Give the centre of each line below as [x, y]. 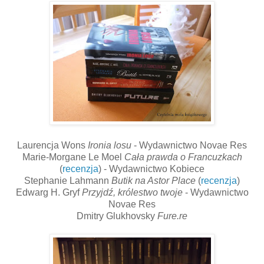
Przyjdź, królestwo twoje [133, 193]
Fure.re [172, 216]
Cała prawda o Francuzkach [183, 157]
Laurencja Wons [52, 146]
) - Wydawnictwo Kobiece [151, 169]
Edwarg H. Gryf [49, 193]
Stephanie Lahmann [68, 181]
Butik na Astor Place [155, 181]
